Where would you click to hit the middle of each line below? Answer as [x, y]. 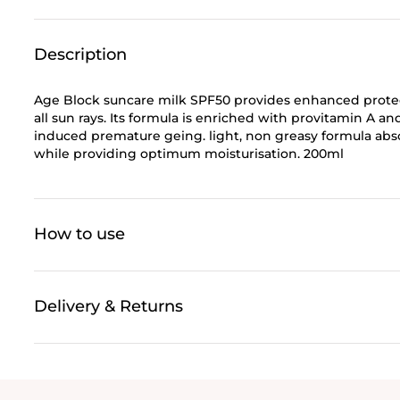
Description [80, 54]
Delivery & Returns [108, 306]
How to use [79, 233]
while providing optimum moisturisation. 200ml [189, 153]
